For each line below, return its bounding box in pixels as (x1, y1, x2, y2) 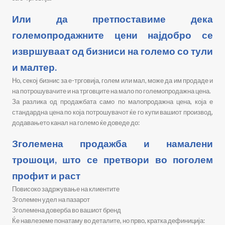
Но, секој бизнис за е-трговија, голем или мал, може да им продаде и (12, 76, 213, 84)
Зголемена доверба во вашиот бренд (12, 206, 121, 214)
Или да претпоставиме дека (12, 13, 213, 25)
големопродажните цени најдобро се (12, 29, 213, 41)
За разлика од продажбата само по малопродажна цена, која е (12, 97, 213, 105)
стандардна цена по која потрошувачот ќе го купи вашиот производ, (12, 108, 213, 116)
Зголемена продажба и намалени (12, 138, 213, 149)
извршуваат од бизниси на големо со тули (12, 45, 213, 57)
